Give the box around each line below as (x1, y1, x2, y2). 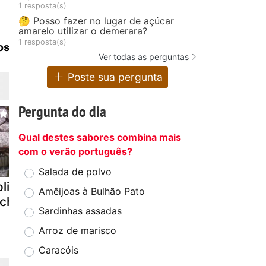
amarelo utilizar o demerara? (18, 24, 147, 37)
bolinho (91, 208, 137, 224)
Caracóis (39, 244, 78, 256)
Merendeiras (91, 179, 166, 194)
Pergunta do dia (18, 102, 106, 122)
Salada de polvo (39, 166, 112, 178)
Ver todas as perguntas (99, 51, 189, 62)
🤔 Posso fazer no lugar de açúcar (18, 14, 174, 27)
